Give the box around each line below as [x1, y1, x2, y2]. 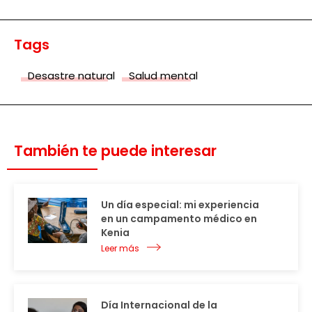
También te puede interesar [14, 140, 217, 161]
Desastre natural [28, 68, 115, 83]
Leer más [101, 242, 139, 254]
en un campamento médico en [101, 211, 257, 226]
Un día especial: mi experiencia [101, 197, 259, 212]
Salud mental [129, 68, 198, 83]
